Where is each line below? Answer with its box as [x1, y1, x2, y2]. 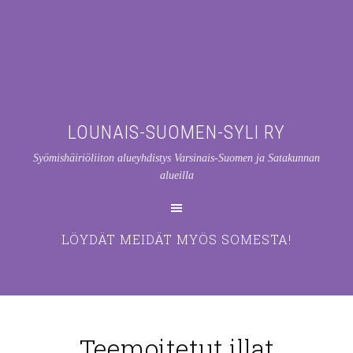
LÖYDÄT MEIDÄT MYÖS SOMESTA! [61, 231, 292, 247]
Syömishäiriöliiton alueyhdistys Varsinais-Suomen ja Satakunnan [33, 152, 320, 164]
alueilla [159, 169, 194, 181]
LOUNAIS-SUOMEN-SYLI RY [68, 121, 285, 143]
